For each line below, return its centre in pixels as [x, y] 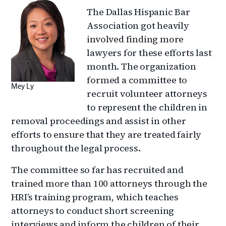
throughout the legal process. [76, 148]
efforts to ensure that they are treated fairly [106, 134]
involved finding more [135, 39]
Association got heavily [138, 25]
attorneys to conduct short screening [93, 210]
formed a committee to [137, 80]
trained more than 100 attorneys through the [109, 183]
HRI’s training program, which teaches [95, 197]
